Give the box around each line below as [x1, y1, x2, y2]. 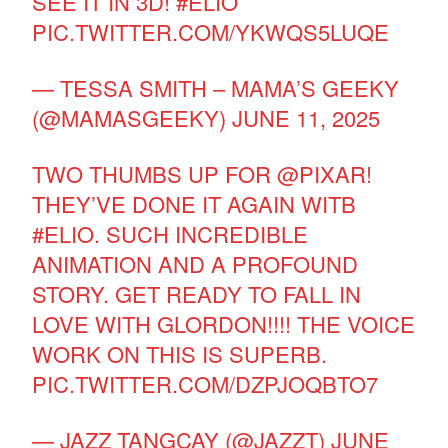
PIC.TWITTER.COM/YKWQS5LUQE [32, 15, 390, 47]
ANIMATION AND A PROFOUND [32, 247, 359, 279]
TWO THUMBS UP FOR [32, 157, 278, 189]
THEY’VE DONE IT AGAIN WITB [32, 187, 357, 219]
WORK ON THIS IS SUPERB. [32, 337, 328, 369]
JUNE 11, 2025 [232, 101, 381, 133]
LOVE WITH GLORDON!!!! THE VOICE [32, 307, 416, 339]
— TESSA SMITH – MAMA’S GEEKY [32, 71, 400, 103]
